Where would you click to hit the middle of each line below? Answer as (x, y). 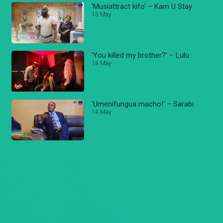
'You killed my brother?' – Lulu (141, 55)
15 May (102, 15)
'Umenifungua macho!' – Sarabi (143, 104)
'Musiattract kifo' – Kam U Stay (142, 7)
